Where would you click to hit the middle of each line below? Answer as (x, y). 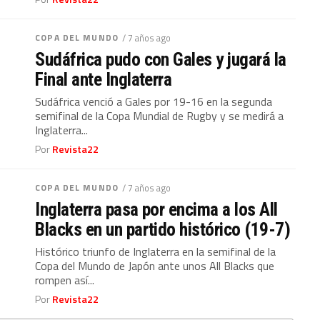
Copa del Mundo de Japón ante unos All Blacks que (155, 266)
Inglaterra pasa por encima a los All (156, 209)
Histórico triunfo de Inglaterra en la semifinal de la (156, 251)
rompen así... (65, 280)
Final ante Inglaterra (104, 79)
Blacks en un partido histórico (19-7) (163, 229)
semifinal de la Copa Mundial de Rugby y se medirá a (160, 116)
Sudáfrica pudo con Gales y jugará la (161, 59)
